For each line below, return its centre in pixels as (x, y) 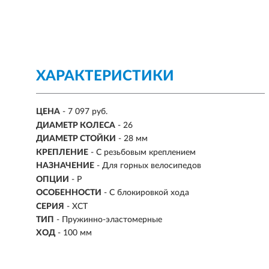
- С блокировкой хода (147, 193)
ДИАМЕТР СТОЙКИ (76, 139)
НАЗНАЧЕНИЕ (65, 166)
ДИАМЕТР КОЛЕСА (76, 125)
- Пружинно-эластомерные (109, 219)
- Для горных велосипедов (149, 166)
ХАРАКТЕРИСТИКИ (105, 76)
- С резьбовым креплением (143, 152)
